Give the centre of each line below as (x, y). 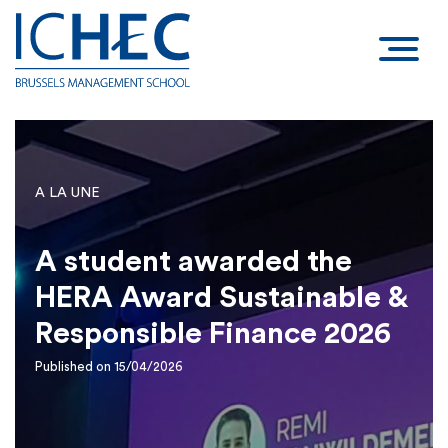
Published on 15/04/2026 (109, 366)
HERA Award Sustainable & (221, 298)
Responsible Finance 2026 (213, 334)
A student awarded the (193, 262)
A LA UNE (67, 193)
